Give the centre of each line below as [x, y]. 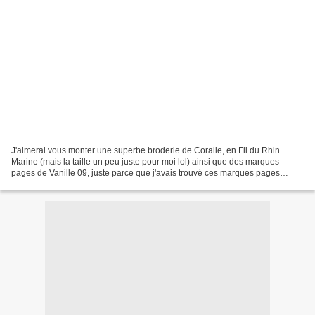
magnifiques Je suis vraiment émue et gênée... [100, 184]
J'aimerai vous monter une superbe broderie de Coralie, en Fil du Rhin [146, 150]
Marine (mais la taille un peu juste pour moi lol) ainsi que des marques [145, 161]
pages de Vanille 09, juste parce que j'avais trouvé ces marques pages [146, 173]
